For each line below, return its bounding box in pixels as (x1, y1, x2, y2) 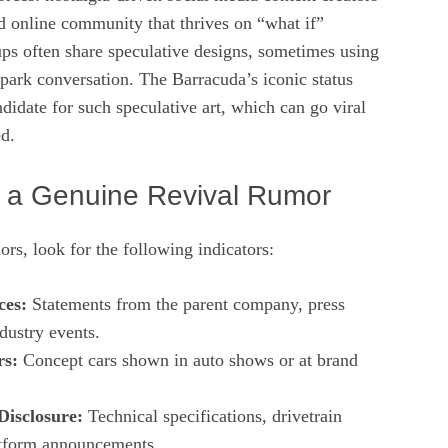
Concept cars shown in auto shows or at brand (18, 349, 358, 370)
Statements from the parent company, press (27, 293, 345, 314)
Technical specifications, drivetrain (83, 405, 342, 426)
